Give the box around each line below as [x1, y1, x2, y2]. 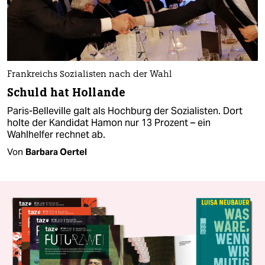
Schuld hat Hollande [7, 85, 125, 101]
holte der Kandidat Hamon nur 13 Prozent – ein [7, 117, 211, 130]
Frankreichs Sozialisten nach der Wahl [7, 70, 172, 80]
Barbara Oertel [25, 146, 87, 158]
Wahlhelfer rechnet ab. [7, 128, 105, 141]
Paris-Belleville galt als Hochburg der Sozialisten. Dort [7, 105, 243, 118]
